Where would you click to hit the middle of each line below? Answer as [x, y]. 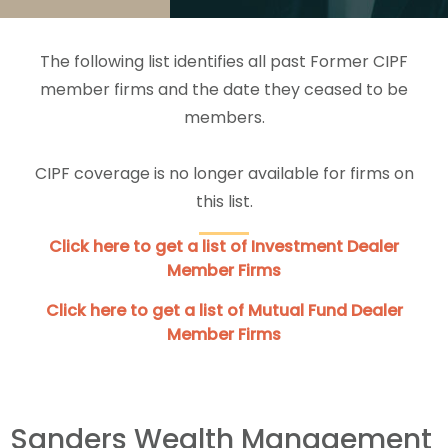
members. [224, 117]
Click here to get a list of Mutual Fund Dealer [224, 310]
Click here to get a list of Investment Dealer [224, 246]
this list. [224, 201]
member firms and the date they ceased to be [224, 89]
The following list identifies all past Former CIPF [224, 61]
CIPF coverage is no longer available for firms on [224, 173]
